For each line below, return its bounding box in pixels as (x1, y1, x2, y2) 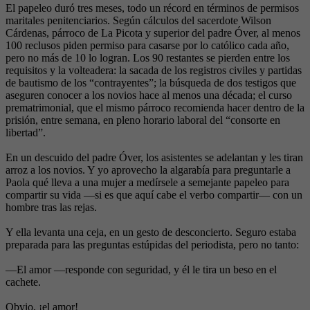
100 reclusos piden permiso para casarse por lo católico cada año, (6, 39, 289, 52)
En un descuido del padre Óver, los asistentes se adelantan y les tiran (6, 152, 303, 164)
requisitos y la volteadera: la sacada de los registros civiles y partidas (6, 64, 302, 77)
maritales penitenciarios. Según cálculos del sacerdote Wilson (6, 15, 271, 27)
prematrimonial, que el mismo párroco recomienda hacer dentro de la (6, 102, 304, 114)
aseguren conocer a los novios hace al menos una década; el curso (6, 89, 292, 102)
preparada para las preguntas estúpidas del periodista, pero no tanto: (6, 239, 299, 251)
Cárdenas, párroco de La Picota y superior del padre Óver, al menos (6, 27, 300, 39)
